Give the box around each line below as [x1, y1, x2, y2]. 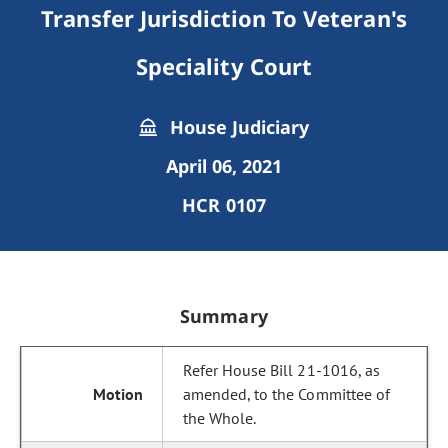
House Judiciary [164, 115, 310, 139]
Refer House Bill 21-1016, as [183, 360, 380, 380]
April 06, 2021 [165, 154, 283, 178]
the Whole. [183, 408, 257, 428]
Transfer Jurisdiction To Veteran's [41, 3, 407, 33]
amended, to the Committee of [183, 384, 390, 404]
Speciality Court [136, 51, 312, 81]
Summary [180, 304, 268, 328]
